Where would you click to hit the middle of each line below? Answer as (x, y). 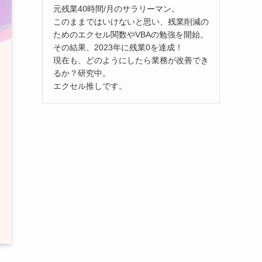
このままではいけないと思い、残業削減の (131, 21)
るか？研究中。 (82, 73)
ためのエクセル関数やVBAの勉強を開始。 (131, 34)
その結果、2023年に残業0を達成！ (118, 47)
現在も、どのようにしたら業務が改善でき (131, 60)
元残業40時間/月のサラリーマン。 (116, 8)
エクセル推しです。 (90, 86)
